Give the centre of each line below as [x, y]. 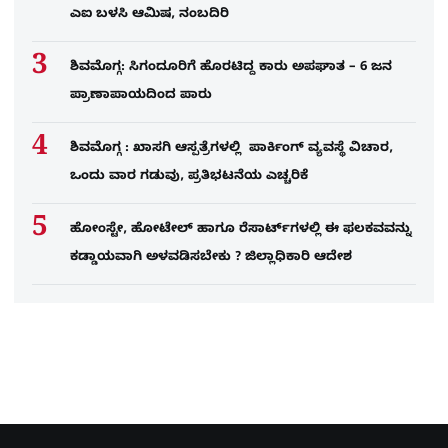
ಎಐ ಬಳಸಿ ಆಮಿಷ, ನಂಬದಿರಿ [149, 14]
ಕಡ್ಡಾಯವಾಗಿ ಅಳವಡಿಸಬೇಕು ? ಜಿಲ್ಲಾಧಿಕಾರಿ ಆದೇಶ [211, 257]
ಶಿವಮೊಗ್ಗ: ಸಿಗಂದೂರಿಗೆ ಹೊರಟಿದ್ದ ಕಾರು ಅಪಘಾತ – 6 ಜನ [231, 67]
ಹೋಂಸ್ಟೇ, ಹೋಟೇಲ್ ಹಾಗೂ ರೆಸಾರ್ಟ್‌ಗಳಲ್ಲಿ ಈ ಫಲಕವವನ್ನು [241, 229]
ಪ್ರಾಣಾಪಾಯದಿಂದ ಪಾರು [141, 95]
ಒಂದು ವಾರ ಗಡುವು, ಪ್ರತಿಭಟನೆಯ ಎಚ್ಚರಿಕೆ [189, 176]
